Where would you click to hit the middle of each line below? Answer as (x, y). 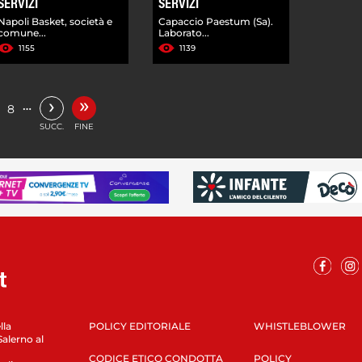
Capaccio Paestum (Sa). (216, 21)
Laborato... (184, 32)
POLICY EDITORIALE (139, 326)
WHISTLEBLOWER (299, 326)
